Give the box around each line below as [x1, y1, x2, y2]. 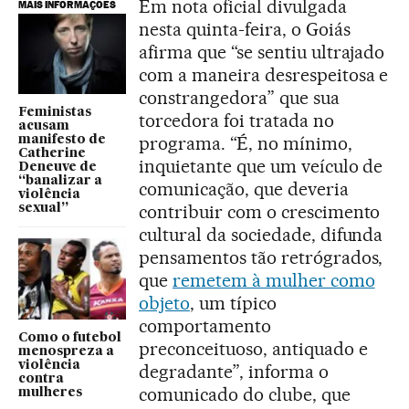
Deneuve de [18, 161, 97, 174]
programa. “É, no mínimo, [139, 131, 352, 154]
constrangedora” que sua [139, 86, 340, 109]
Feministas [18, 106, 91, 120]
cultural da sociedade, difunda [139, 223, 383, 246]
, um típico [189, 291, 277, 314]
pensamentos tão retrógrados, [139, 246, 383, 268]
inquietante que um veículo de [139, 154, 383, 177]
